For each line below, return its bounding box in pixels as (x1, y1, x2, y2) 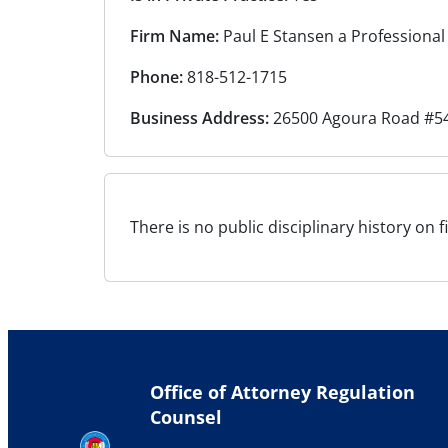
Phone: (130, 66, 183, 89)
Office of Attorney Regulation (150, 380, 415, 405)
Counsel (150, 405, 222, 430)
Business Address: (130, 107, 269, 130)
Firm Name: (130, 25, 219, 48)
